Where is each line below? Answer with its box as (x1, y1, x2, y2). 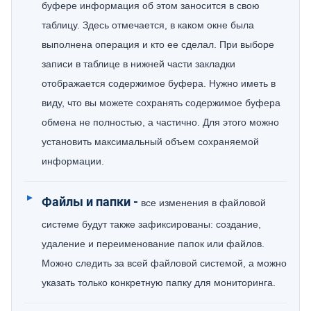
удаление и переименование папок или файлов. (42, 238, 264, 249)
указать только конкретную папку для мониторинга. (42, 277, 278, 288)
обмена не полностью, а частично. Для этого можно (42, 117, 279, 128)
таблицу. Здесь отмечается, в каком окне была (42, 19, 254, 31)
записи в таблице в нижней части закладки (42, 58, 235, 69)
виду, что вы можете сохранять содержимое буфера (42, 97, 280, 108)
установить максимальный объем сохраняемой (42, 136, 259, 147)
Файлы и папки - (42, 194, 141, 209)
